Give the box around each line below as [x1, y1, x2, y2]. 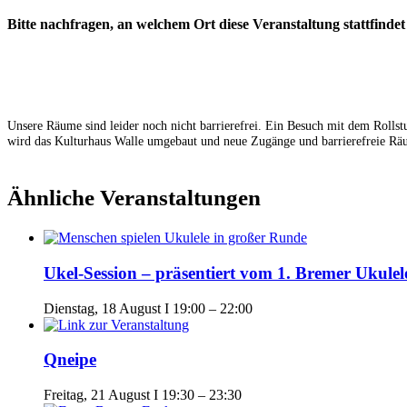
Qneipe [44, 350, 96, 370]
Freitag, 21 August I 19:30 [44, 387, 194, 403]
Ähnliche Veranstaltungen [7, 185, 261, 211]
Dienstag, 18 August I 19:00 [44, 300, 205, 316]
